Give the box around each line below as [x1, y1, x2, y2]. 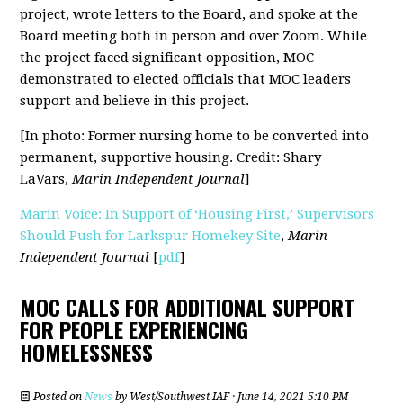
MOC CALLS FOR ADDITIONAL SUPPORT [20, 291, 355, 324]
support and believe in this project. [20, 93, 254, 110]
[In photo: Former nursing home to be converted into [20, 128, 370, 145]
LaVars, [20, 171, 73, 188]
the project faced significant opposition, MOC [20, 49, 315, 67]
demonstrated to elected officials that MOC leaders [20, 71, 352, 88]
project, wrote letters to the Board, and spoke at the [20, 6, 359, 23]
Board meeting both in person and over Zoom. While [20, 28, 368, 45]
